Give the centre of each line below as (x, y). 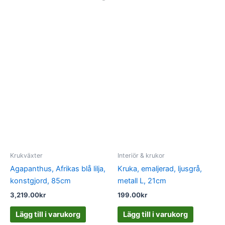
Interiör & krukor (141, 156)
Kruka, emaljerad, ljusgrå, (160, 169)
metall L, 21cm (142, 181)
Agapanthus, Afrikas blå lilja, (58, 169)
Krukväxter (26, 156)
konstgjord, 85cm (40, 181)
